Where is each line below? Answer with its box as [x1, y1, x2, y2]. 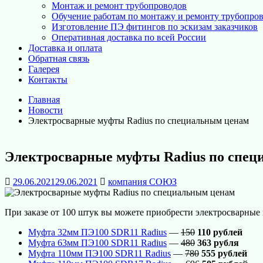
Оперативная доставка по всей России [52, 32, 206, 43]
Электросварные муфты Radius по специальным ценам [28, 116, 249, 126]
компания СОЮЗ [108, 176, 177, 187]
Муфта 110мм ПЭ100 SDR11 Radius [28, 248, 171, 258]
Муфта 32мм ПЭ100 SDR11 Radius [28, 227, 167, 237]
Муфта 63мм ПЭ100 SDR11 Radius [28, 237, 167, 248]
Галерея [28, 64, 59, 75]
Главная [28, 95, 60, 105]
